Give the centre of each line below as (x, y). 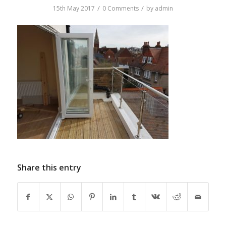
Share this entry (49, 168)
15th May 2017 (74, 8)
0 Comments (120, 8)
